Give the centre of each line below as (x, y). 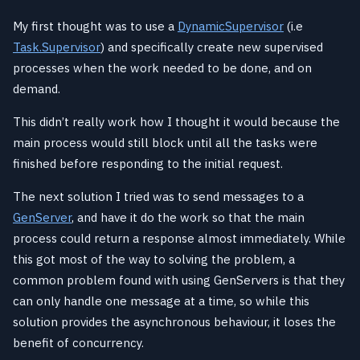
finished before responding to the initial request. (148, 163)
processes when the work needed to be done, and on (162, 67)
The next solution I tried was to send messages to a (158, 196)
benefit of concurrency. (78, 342)
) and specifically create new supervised (212, 47)
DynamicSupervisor (231, 26)
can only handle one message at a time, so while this (161, 301)
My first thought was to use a (95, 26)
